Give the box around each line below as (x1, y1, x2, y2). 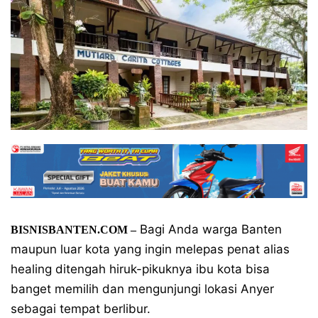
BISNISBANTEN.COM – (11, 224, 136, 236)
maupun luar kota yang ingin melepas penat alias (11, 242, 290, 256)
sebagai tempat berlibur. (11, 302, 150, 316)
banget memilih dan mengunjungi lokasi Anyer (11, 282, 274, 296)
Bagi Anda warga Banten (136, 222, 282, 236)
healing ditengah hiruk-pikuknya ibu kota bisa (11, 262, 270, 276)
